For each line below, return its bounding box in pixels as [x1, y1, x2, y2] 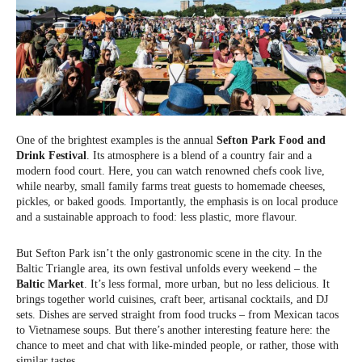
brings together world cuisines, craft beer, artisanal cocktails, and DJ [16, 293, 328, 305]
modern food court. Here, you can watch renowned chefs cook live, [16, 164, 325, 177]
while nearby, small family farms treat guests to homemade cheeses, [16, 179, 326, 192]
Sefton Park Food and [217, 133, 326, 146]
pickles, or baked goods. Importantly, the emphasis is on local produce [16, 195, 338, 208]
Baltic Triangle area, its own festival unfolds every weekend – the [16, 262, 317, 275]
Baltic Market [16, 277, 84, 290]
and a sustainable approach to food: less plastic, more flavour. [16, 210, 297, 223]
